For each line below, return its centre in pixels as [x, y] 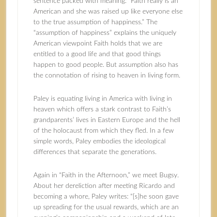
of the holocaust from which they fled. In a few [103, 131]
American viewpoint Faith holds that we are [98, 44]
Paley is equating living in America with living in [102, 99]
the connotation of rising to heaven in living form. [107, 76]
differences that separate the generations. [95, 152]
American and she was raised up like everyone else [108, 12]
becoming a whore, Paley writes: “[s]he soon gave [106, 197]
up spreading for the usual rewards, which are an [106, 207]
